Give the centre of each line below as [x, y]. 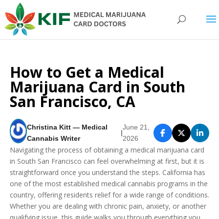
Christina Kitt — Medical [67, 127]
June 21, [136, 127]
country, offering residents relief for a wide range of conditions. [109, 195]
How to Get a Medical [87, 72]
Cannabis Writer [53, 138]
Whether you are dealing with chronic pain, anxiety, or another [108, 206]
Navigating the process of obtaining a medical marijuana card [107, 150]
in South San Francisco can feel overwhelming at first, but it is [107, 161]
